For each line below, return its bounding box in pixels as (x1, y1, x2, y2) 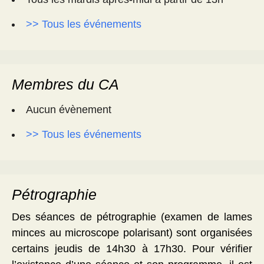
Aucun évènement (26, 103, 111, 115)
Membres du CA (12, 75, 119, 93)
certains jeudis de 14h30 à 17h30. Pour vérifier (12, 242, 252, 255)
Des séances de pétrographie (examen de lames (12, 210, 252, 223)
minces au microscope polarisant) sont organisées (12, 226, 252, 239)
